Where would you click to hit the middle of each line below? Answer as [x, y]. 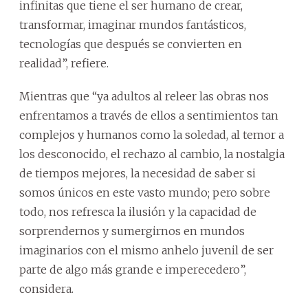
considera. [46, 288]
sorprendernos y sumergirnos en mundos [132, 231]
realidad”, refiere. [64, 63]
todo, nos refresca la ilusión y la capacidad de [138, 211]
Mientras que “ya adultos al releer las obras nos [144, 96]
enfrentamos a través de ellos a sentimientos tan [149, 115]
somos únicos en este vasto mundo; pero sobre [145, 192]
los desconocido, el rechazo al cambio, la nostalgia [152, 154]
